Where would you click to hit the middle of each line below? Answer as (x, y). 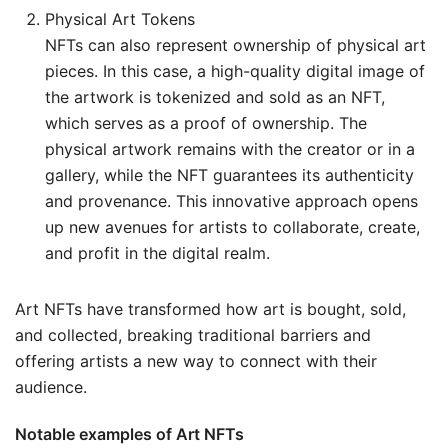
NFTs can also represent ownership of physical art (235, 44)
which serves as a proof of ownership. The (206, 122)
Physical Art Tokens (120, 18)
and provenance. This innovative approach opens (231, 200)
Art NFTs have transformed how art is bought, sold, (210, 308)
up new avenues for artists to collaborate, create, (232, 226)
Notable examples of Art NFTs (129, 433)
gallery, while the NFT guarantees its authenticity (229, 174)
